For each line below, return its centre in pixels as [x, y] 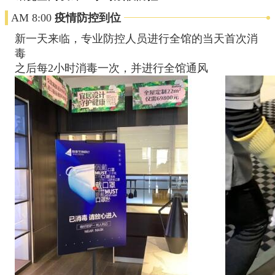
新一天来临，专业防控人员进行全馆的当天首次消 [136, 38]
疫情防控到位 [88, 17]
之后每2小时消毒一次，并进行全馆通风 [111, 68]
